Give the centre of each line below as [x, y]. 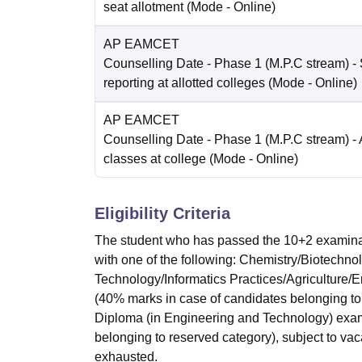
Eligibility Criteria [162, 214]
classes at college [155, 159]
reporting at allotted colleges [184, 83]
